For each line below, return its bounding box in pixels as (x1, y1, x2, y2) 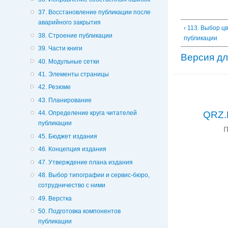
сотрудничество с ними (38, 182, 105, 189)
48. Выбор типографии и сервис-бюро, (38, 172, 150, 179)
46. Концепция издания (38, 146, 106, 153)
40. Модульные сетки (38, 58, 99, 65)
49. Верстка (38, 194, 72, 202)
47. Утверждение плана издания (38, 158, 133, 166)
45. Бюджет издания (38, 132, 97, 140)
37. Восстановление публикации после (38, 9, 151, 16)
